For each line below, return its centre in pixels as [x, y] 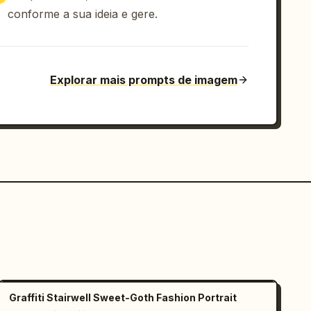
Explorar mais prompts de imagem [144, 80]
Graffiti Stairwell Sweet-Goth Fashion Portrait [123, 297]
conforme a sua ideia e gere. [83, 14]
